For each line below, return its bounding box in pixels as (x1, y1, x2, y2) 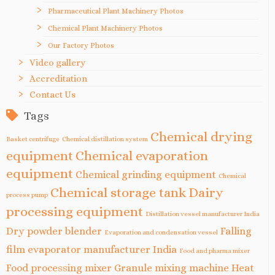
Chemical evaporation (76, 147, 208, 163)
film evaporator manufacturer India (6, 243, 177, 255)
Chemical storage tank (50, 184, 186, 200)
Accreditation (29, 72, 87, 84)
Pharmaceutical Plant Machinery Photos (48, 6, 184, 15)
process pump (6, 190, 48, 198)
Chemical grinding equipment (76, 168, 216, 180)
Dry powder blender (6, 225, 102, 237)
